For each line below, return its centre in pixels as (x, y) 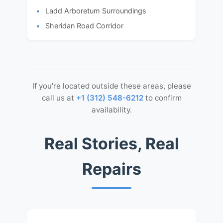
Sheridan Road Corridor (84, 26)
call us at (59, 98)
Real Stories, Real (111, 144)
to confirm (163, 98)
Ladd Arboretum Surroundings (96, 11)
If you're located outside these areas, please (111, 86)
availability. (111, 110)
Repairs (111, 169)
